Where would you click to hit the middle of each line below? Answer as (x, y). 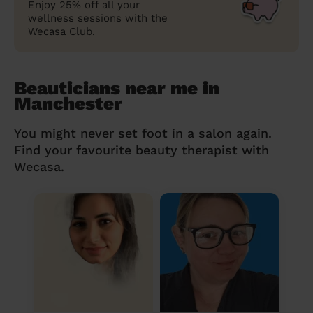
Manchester (68, 103)
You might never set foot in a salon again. (143, 133)
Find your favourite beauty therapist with (141, 150)
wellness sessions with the (98, 18)
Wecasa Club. (61, 31)
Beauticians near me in (117, 88)
